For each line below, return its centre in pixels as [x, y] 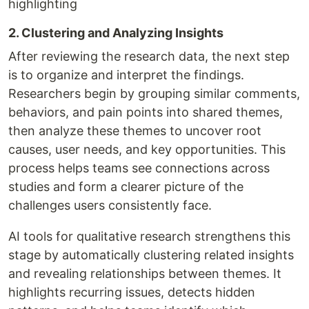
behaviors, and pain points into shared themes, [146, 112]
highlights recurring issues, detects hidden [132, 292]
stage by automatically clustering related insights [151, 255]
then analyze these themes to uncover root [135, 130]
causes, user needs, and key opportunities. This [147, 149]
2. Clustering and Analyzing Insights [116, 32]
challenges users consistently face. [110, 205]
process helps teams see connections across [139, 168]
